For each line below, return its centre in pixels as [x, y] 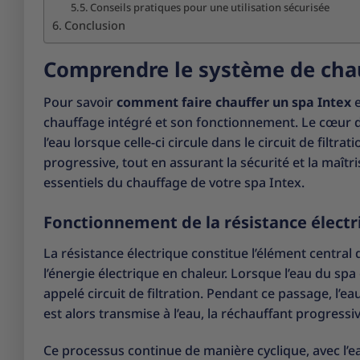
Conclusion [94, 25]
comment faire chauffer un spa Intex [234, 102]
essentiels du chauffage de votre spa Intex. [174, 183]
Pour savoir [80, 102]
